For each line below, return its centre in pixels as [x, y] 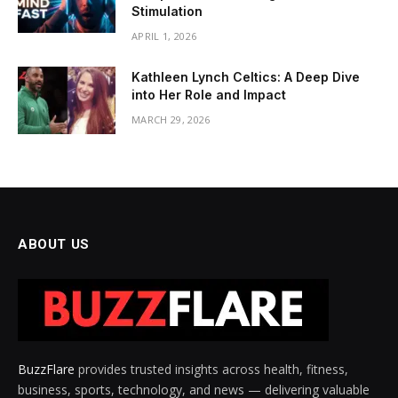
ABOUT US [54, 244]
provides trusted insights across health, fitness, [211, 369]
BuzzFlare [46, 369]
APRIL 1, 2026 [164, 36]
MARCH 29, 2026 [171, 119]
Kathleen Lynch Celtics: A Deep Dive [246, 76]
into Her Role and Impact [209, 94]
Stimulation [167, 11]
